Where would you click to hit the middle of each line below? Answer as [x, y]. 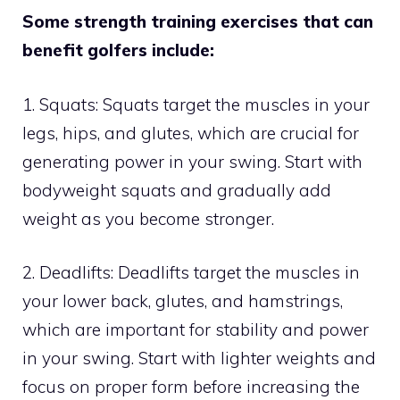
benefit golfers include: [118, 50]
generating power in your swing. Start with [192, 161]
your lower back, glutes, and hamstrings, [183, 301]
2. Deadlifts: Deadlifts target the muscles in [191, 273]
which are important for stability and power [196, 330]
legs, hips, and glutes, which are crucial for [191, 133]
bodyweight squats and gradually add [177, 190]
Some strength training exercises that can [198, 22]
